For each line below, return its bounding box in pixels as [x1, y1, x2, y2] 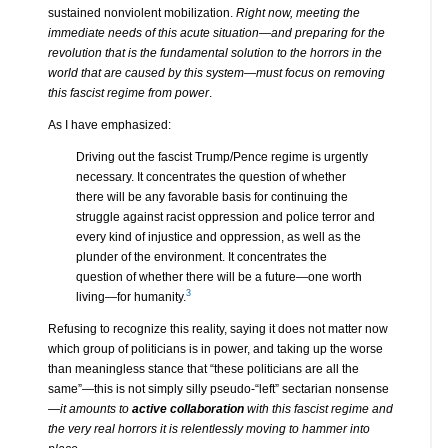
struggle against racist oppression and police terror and [75, 209, 375, 224]
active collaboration [131, 401, 247, 416]
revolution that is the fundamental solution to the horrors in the [47, 45, 382, 60]
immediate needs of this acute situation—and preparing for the [47, 25, 385, 40]
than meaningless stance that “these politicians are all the [47, 361, 359, 376]
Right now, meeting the [235, 5, 360, 20]
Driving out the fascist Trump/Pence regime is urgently [75, 149, 368, 164]
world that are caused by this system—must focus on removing [47, 65, 385, 80]
